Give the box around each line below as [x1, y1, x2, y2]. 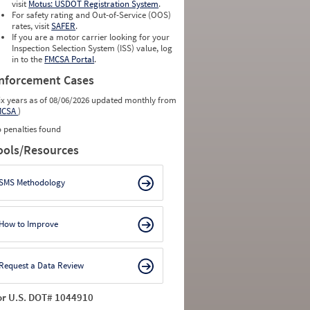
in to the [12, 53, 45, 65]
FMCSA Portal [44, 53, 95, 65]
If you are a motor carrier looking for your [12, 31, 170, 43]
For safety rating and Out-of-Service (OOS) [12, 9, 172, 21]
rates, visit [12, 20, 52, 32]
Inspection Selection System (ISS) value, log [12, 42, 173, 54]
